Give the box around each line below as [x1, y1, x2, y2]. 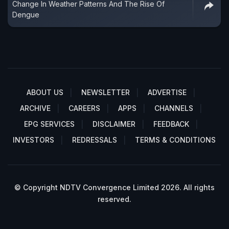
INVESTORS [13, 135, 54, 145]
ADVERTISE [148, 88, 187, 97]
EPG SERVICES [24, 120, 75, 129]
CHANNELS [154, 104, 193, 113]
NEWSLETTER [81, 88, 130, 97]
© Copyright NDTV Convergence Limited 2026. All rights [14, 183, 215, 192]
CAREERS [68, 104, 100, 113]
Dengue [12, 10, 39, 19]
